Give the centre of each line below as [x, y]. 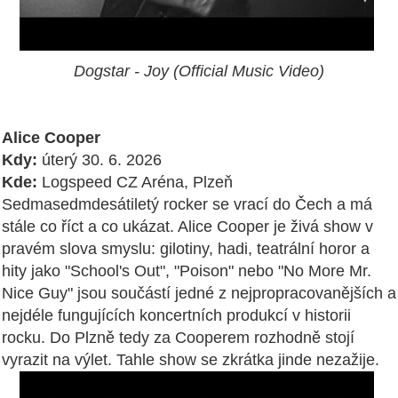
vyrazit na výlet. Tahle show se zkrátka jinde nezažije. [191, 359]
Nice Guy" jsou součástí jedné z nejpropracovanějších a [199, 293]
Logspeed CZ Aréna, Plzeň [135, 182]
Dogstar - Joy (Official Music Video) [199, 71]
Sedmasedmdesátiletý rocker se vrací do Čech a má [187, 204]
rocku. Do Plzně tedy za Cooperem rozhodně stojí [178, 337]
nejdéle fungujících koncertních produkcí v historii [176, 315]
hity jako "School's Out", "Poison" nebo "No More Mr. [187, 271]
